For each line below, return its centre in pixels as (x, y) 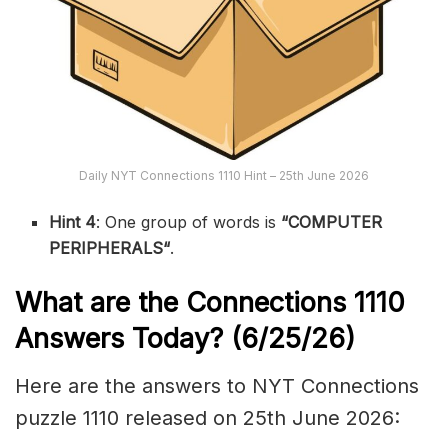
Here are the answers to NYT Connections (217, 386)
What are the (100, 302)
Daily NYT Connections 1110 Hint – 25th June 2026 (224, 175)
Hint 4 (73, 221)
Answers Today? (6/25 (158, 338)
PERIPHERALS (106, 247)
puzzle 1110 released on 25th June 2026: (207, 418)
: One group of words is (189, 221)
